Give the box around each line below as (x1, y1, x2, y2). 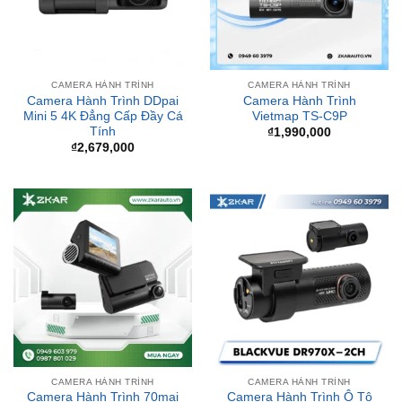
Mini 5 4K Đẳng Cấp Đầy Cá (22, 62, 183, 76)
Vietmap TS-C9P (251, 62, 347, 76)
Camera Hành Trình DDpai (27, 47, 179, 61)
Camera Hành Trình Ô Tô (226, 344, 372, 358)
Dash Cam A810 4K (47, 359, 159, 373)
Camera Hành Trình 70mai (27, 344, 179, 358)
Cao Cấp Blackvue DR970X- (219, 359, 380, 373)
